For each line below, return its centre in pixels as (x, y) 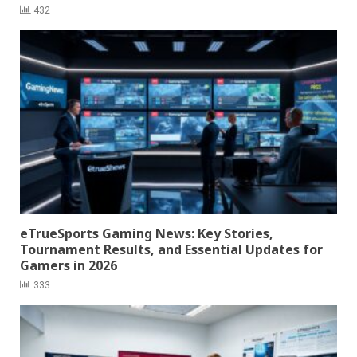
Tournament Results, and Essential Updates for (171, 249)
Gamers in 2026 (69, 265)
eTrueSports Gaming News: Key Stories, (147, 233)
